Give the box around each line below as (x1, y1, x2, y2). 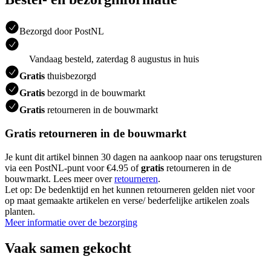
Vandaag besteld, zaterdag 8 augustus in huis (29, 54, 199, 65)
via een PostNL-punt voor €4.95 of (5, 162, 141, 173)
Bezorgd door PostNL (19, 26, 104, 37)
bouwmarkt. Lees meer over (5, 173, 114, 184)
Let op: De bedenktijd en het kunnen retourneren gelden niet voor (5, 184, 255, 195)
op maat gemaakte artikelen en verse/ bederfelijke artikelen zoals (5, 195, 249, 206)
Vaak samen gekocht (5, 240, 131, 256)
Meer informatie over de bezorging (5, 217, 137, 227)
